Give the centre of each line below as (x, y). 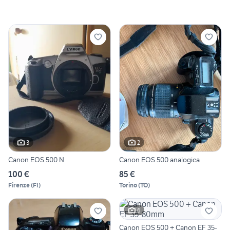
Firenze (19, 185)
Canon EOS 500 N (36, 160)
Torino (128, 185)
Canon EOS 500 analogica (159, 160)
